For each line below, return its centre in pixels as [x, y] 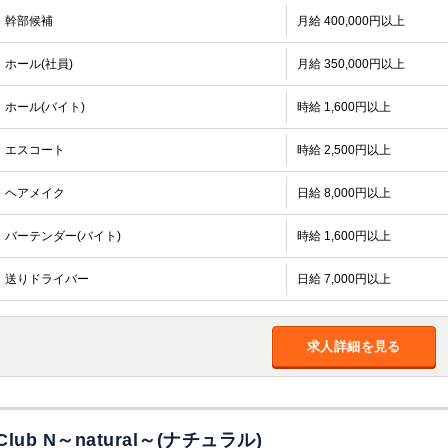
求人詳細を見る [354, 346]
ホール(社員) [39, 64]
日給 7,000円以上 [343, 279]
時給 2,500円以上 [343, 150]
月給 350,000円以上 [350, 64]
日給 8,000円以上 [343, 193]
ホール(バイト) [45, 107]
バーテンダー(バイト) [63, 236]
